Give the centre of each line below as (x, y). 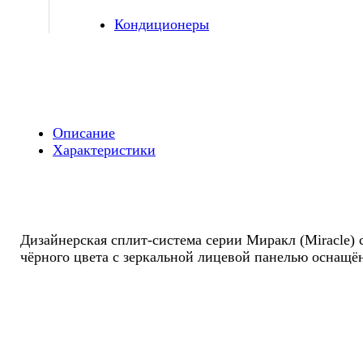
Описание (84, 132)
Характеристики (104, 149)
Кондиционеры (162, 24)
